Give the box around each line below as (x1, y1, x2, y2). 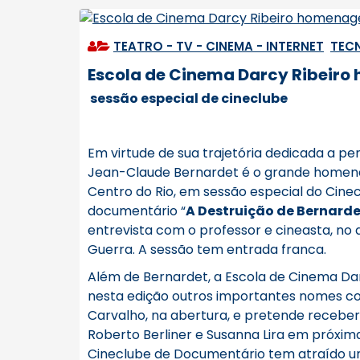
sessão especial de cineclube (88, 89, 288, 108)
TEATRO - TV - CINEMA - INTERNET (113, 38, 324, 55)
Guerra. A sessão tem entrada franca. (88, 240, 326, 259)
